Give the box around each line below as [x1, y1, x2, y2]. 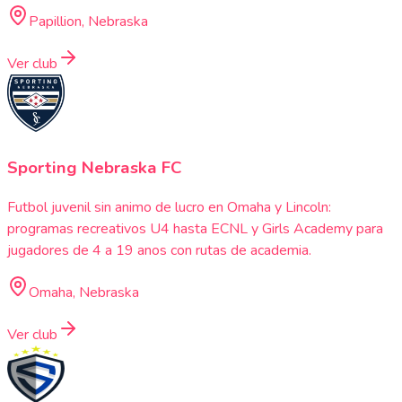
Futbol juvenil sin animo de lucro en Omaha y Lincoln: [7, 197, 331, 218]
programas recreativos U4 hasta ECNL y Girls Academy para [7, 219, 383, 240]
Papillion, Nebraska [29, 11, 148, 31]
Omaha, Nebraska [29, 283, 139, 303]
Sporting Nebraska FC [7, 155, 182, 179]
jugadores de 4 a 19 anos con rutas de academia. [7, 240, 311, 261]
